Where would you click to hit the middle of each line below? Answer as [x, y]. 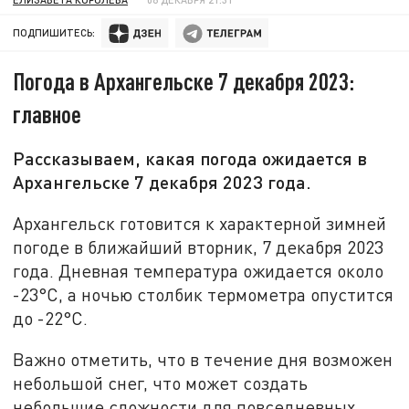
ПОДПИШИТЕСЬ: [54, 33]
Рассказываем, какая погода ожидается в [190, 158]
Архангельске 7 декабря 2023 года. [163, 182]
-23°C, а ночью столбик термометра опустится [204, 294]
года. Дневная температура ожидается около [199, 270]
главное [47, 114]
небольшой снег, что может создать [161, 383]
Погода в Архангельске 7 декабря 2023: [184, 81]
